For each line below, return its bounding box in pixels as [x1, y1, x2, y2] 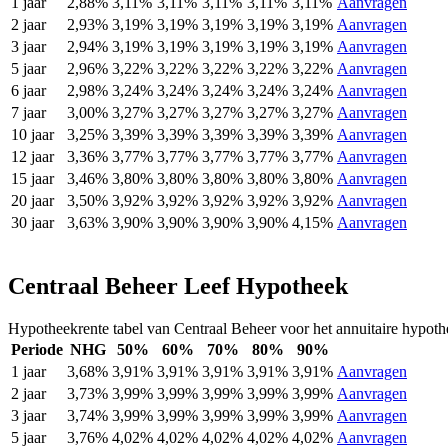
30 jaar [11, 214, 54, 232]
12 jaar [11, 148, 54, 166]
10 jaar [11, 126, 54, 144]
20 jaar [11, 192, 54, 210]
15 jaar [11, 170, 54, 188]
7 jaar [11, 104, 46, 122]
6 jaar [11, 82, 46, 100]
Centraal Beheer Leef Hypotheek [8, 273, 348, 300]
